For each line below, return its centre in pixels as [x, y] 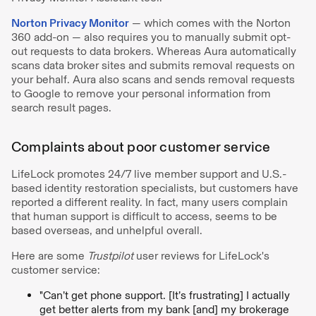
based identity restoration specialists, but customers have [155, 188]
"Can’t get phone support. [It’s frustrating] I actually [165, 295]
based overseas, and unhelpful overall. [110, 230]
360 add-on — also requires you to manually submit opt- [151, 37]
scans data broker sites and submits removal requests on [153, 65]
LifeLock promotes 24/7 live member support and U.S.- [149, 174]
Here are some [49, 256]
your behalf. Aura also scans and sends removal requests [153, 79]
